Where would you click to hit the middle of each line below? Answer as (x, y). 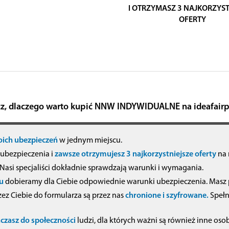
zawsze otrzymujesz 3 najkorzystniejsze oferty (135, 154)
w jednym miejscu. (90, 140)
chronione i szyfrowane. (167, 196)
